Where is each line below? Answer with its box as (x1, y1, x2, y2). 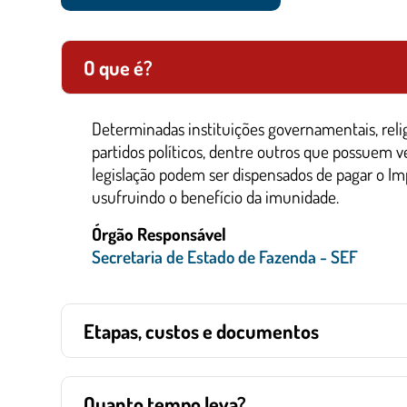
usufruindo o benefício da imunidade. (92, 185, 339, 208)
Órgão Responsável (92, 223, 226, 245)
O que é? (84, 55, 153, 80)
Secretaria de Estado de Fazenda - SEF (92, 245, 358, 268)
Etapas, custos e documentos (84, 318, 319, 343)
